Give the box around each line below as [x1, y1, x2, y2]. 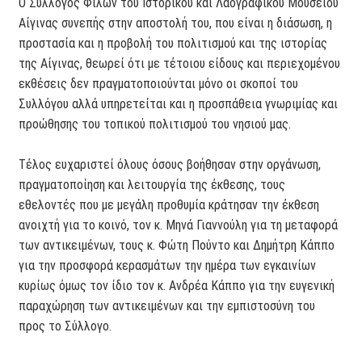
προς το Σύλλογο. [19, 318, 112, 334]
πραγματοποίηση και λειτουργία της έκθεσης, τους [19, 176, 286, 192]
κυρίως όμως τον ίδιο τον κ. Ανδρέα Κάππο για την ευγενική [19, 277, 335, 293]
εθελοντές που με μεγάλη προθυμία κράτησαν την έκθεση [19, 196, 320, 213]
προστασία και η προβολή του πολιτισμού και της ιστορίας [19, 35, 328, 51]
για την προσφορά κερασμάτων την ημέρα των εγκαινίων [19, 257, 317, 273]
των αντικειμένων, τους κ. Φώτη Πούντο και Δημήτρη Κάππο [19, 237, 335, 253]
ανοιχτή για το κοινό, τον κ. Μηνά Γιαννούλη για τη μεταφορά [19, 217, 339, 233]
